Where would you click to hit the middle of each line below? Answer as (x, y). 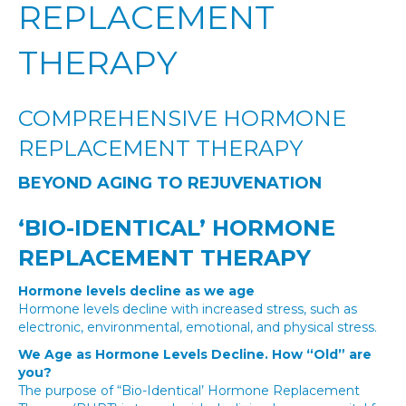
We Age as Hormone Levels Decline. (145, 354)
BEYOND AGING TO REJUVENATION (170, 183)
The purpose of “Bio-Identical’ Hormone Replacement (189, 391)
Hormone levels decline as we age (136, 291)
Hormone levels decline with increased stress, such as (188, 309)
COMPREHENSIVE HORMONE (182, 118)
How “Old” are (322, 354)
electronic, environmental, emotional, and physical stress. (198, 327)
